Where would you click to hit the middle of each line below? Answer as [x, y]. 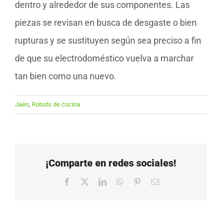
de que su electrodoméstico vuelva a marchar [104, 58]
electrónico [176, 189]
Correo [169, 181]
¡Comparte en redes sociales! [111, 163]
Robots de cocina [56, 104]
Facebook [86, 181]
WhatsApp [140, 181]
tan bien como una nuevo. [66, 76]
